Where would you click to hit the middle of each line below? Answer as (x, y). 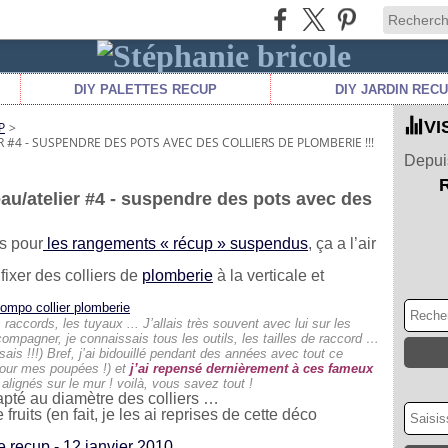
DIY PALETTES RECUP (145, 89)
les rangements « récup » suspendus (175, 243)
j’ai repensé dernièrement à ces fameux (251, 368)
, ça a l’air (342, 243)
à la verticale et (268, 275)
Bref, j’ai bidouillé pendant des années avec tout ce (195, 353)
